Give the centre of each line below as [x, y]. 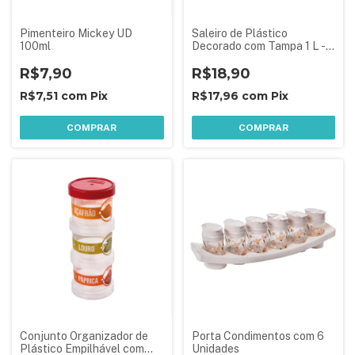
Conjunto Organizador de [84, 336]
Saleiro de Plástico [239, 33]
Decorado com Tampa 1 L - [258, 46]
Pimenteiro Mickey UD [76, 33]
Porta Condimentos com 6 [258, 336]
